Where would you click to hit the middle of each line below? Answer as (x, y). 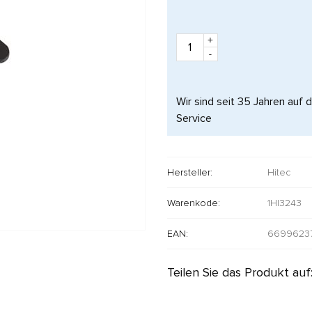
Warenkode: (193, 203)
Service (194, 118)
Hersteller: (189, 172)
